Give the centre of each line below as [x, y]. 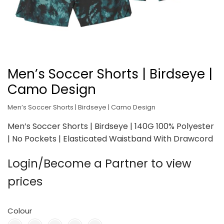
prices [25, 181]
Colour [20, 210]
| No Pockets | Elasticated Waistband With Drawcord [110, 139]
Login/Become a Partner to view [99, 163]
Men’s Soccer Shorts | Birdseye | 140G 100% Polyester [111, 126]
